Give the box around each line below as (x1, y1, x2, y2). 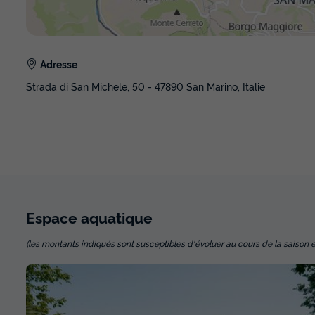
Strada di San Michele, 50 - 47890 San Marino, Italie (26, 79, 265, 94)
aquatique (81, 207, 153, 228)
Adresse (40, 57, 77, 71)
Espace (26, 207, 81, 228)
